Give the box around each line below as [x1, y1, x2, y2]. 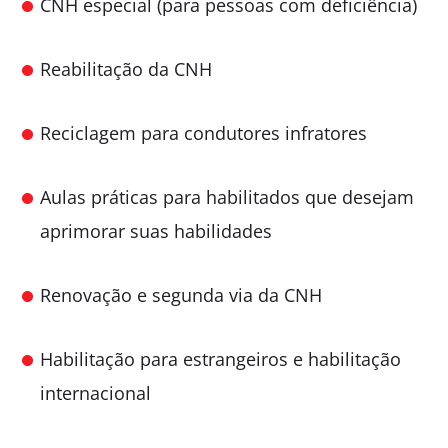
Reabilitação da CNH [40, 56, 212, 81]
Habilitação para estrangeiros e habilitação [40, 346, 401, 371]
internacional [40, 380, 151, 405]
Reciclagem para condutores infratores [40, 120, 367, 145]
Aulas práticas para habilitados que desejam [40, 184, 414, 209]
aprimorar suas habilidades [40, 218, 272, 243]
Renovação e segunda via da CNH [40, 282, 322, 307]
